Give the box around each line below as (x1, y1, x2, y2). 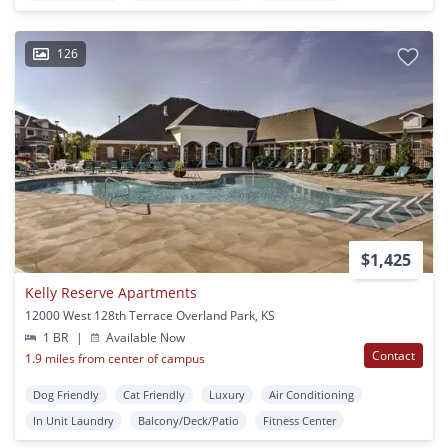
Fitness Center (263, 413, 336, 429)
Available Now (103, 329, 186, 347)
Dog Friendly (33, 387, 99, 403)
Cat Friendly (123, 387, 185, 403)
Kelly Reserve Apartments (25, 283, 197, 303)
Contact (372, 347, 415, 365)
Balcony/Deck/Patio (138, 413, 239, 429)
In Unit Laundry (33, 413, 114, 429)
